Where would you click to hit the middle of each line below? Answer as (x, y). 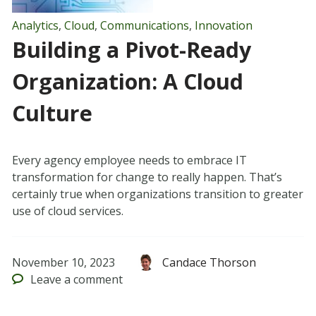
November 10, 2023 (63, 263)
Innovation (223, 26)
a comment (92, 280)
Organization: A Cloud (127, 82)
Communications (144, 26)
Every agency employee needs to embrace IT (129, 160)
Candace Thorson (209, 263)
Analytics (35, 26)
